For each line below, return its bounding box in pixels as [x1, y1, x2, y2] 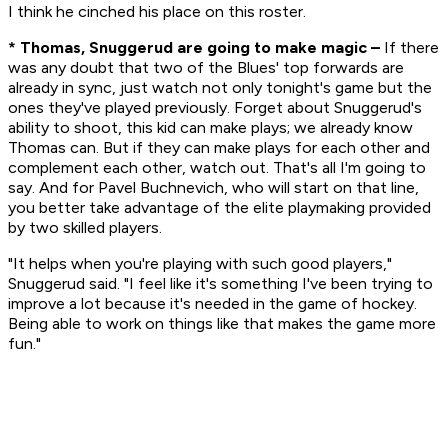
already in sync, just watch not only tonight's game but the [8, 78, 432, 98]
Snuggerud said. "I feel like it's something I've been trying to [8, 274, 433, 294]
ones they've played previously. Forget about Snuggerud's [8, 98, 422, 118]
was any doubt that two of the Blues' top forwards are [8, 58, 404, 78]
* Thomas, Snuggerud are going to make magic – [8, 38, 380, 58]
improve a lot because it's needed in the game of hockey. [8, 294, 417, 314]
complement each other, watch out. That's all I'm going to [8, 158, 426, 178]
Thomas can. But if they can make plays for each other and [8, 138, 430, 158]
